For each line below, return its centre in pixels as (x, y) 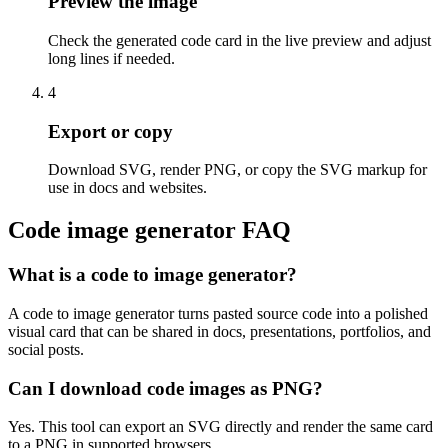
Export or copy (110, 131)
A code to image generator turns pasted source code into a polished (218, 313)
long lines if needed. (111, 59)
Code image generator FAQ (149, 230)
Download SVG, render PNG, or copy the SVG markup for (237, 170)
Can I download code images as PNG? (165, 388)
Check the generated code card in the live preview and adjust (239, 41)
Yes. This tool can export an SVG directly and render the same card (220, 427)
